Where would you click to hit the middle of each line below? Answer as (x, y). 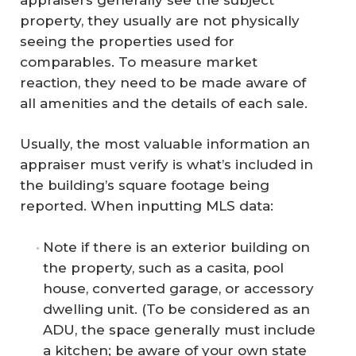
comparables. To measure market (139, 62)
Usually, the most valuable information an (165, 144)
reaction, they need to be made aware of (163, 82)
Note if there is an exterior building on (176, 247)
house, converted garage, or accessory (178, 288)
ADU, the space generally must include (179, 329)
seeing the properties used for (127, 41)
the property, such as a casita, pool (163, 267)
